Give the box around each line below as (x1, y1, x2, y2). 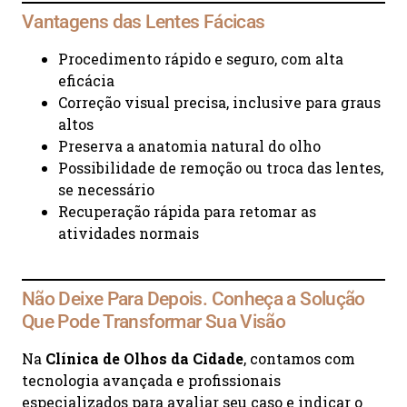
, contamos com (243, 349, 355, 369)
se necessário (58, 179, 154, 199)
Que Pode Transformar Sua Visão (22, 311, 286, 333)
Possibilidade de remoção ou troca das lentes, (58, 157, 383, 177)
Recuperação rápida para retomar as (58, 201, 316, 221)
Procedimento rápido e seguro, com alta (58, 48, 343, 68)
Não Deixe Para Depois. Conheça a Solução (22, 288, 365, 311)
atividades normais (58, 223, 199, 243)
